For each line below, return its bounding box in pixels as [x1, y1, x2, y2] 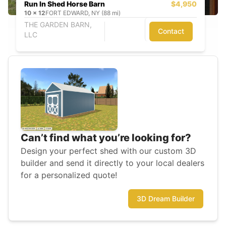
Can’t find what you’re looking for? [21, 132, 191, 144]
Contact [158, 27, 185, 36]
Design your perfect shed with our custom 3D [21, 146, 196, 156]
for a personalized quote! [21, 170, 117, 181]
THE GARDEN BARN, [24, 20, 92, 29]
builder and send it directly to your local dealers [21, 158, 204, 168]
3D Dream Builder [137, 194, 195, 203]
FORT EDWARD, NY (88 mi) [45, 9, 121, 17]
